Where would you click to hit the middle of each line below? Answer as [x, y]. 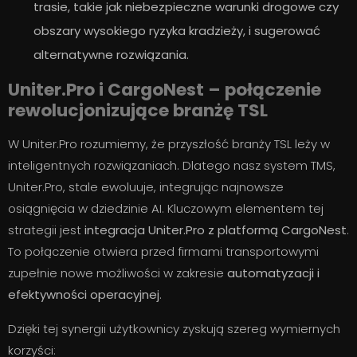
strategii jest [46, 230]
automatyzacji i [273, 273]
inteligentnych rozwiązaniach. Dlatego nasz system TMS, [172, 165]
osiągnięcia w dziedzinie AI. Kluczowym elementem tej [166, 208]
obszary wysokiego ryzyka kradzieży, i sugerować [177, 31]
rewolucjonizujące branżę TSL [138, 110]
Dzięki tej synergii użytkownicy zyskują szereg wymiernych [174, 329]
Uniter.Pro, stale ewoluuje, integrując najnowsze [146, 187]
